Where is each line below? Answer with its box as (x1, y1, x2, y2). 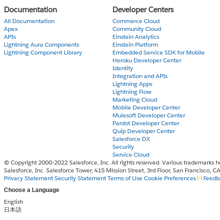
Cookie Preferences (144, 173, 197, 182)
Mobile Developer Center (112, 103, 181, 111)
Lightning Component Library (4, 48, 82, 56)
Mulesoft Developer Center (112, 110, 186, 119)
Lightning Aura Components (4, 40, 79, 49)
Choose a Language (4, 186, 59, 193)
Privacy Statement (4, 173, 55, 182)
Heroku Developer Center (112, 55, 182, 64)
